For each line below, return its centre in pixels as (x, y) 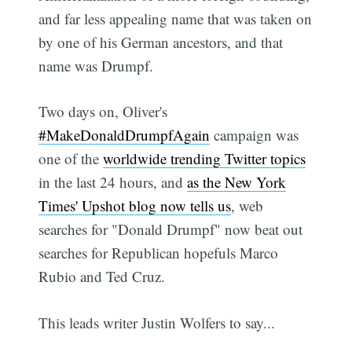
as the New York (237, 182)
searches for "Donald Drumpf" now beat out (171, 229)
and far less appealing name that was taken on (176, 18)
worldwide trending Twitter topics (205, 159)
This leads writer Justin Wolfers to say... (157, 322)
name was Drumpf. (96, 65)
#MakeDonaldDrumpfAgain (125, 135)
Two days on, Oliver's (103, 112)
